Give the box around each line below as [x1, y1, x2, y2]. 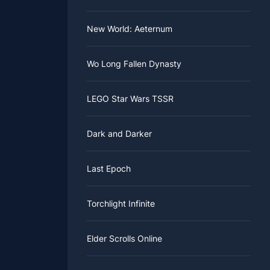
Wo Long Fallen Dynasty [87, 58, 181, 69]
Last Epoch [87, 163, 131, 174]
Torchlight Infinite [87, 198, 155, 209]
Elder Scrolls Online [87, 233, 162, 244]
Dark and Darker [87, 128, 152, 139]
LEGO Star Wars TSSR [87, 93, 174, 104]
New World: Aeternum [87, 24, 172, 34]
